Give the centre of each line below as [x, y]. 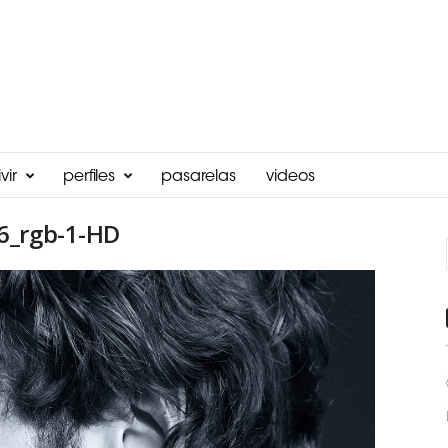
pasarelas [198, 177]
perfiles [88, 177]
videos [290, 177]
